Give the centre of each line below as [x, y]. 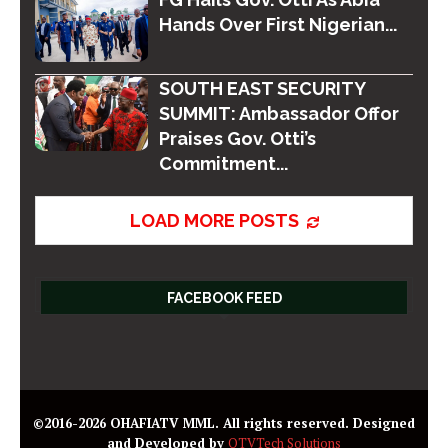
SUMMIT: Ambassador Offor [279, 113]
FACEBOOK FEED [224, 297]
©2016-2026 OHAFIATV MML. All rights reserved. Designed [224, 422]
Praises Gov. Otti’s [238, 138]
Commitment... [224, 163]
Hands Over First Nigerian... [278, 25]
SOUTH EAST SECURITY [262, 88]
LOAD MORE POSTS [214, 220]
